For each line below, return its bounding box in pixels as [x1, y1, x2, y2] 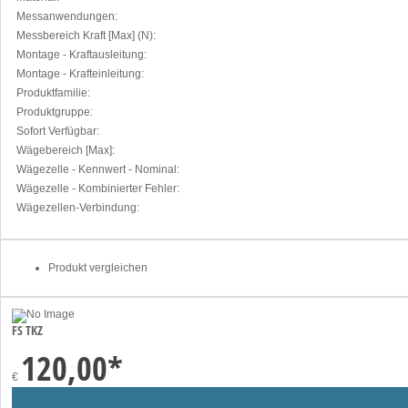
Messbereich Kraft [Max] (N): [16, 28, 156, 42]
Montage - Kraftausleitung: [16, 47, 147, 61]
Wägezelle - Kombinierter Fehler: [16, 181, 179, 195]
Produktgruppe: [16, 105, 93, 118]
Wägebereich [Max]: [16, 143, 115, 157]
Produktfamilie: [16, 86, 90, 99]
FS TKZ [12, 321, 43, 339]
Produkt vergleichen [48, 260, 148, 274]
